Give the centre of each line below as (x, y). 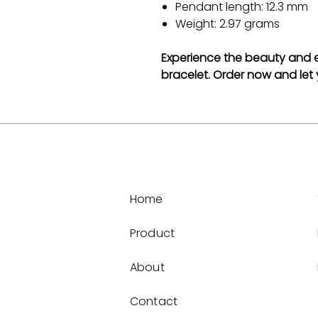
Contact (154, 301)
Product (153, 233)
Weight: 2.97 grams (227, 23)
